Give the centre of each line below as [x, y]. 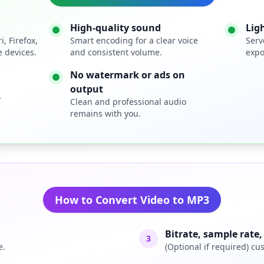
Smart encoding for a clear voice [134, 40]
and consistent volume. [116, 52]
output [87, 89]
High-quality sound [115, 28]
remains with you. [105, 113]
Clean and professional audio [128, 102]
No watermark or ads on [128, 75]
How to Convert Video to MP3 [132, 200]
